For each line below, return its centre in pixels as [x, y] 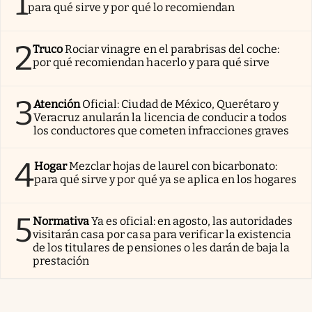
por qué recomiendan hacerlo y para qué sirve [151, 62]
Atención [57, 104]
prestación [61, 260]
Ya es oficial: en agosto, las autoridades [192, 221]
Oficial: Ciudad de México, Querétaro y [181, 104]
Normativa [61, 221]
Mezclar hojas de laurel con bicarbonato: [173, 166]
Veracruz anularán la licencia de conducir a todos [161, 117]
